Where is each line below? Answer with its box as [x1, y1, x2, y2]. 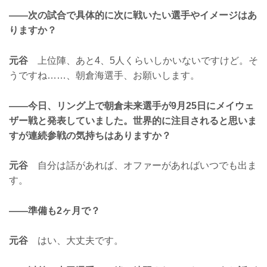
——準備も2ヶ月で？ [9, 205, 100, 216]
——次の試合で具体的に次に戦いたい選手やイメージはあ [9, 10, 257, 21]
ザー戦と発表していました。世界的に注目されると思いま [9, 115, 257, 126]
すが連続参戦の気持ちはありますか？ [9, 130, 171, 141]
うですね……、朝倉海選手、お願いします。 [9, 70, 200, 81]
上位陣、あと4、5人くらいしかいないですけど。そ [28, 55, 258, 66]
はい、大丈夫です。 [28, 235, 123, 246]
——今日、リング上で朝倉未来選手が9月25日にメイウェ [9, 100, 254, 111]
